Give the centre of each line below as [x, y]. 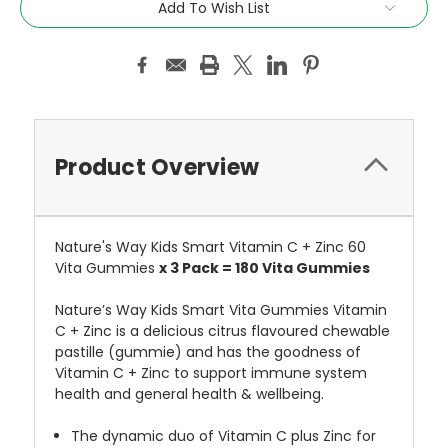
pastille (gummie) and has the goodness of [208, 351]
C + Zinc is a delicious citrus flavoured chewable [222, 330]
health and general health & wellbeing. [189, 393]
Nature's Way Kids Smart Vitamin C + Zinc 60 [210, 246]
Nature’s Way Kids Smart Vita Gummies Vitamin [221, 309]
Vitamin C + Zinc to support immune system [211, 372]
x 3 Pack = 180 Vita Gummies [264, 267]
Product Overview [157, 167]
